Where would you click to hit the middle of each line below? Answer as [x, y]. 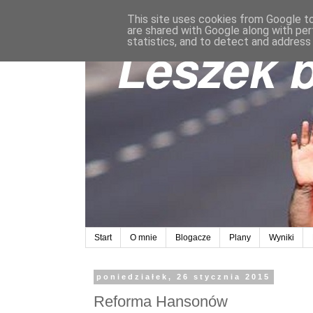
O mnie [144, 238]
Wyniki [282, 238]
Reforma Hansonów [161, 301]
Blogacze [193, 238]
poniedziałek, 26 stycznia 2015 [184, 277]
